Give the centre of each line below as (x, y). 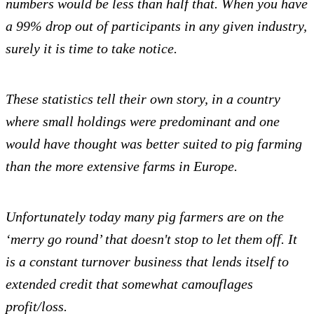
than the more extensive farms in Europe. (122, 166)
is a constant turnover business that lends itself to (147, 262)
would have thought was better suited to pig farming (154, 144)
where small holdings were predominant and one (143, 122)
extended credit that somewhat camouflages (129, 284)
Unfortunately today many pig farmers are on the (145, 217)
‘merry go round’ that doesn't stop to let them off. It (151, 239)
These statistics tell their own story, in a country (143, 99)
